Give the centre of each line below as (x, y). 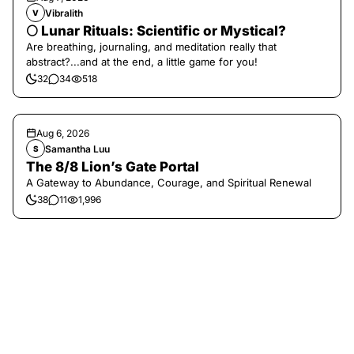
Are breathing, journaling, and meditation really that (151, 47)
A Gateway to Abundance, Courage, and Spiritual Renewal (169, 183)
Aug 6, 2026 (63, 133)
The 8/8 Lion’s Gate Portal (113, 167)
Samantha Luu (77, 149)
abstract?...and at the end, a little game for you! (142, 62)
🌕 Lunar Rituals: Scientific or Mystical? (156, 31)
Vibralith (64, 13)
